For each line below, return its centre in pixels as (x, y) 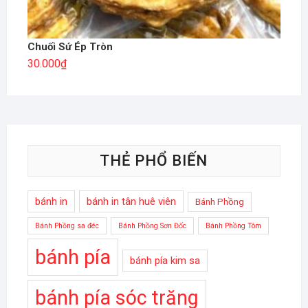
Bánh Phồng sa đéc (67, 226)
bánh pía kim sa (165, 261)
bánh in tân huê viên (131, 202)
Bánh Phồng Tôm (233, 226)
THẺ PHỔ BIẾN (154, 161)
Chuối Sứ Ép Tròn (70, 47)
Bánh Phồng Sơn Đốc (152, 226)
